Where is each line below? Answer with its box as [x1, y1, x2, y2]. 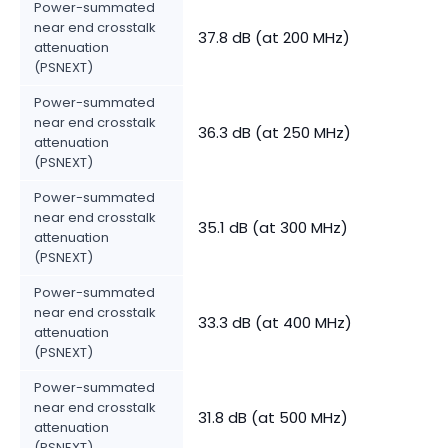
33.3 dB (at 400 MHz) [198, 311, 352, 333]
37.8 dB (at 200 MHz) [198, 26, 350, 48]
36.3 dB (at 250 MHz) [198, 121, 351, 143]
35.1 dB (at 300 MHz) [198, 216, 348, 238]
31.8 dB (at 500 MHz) [198, 406, 348, 428]
